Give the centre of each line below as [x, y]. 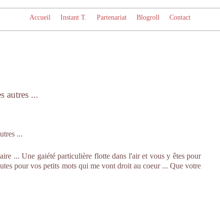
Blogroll [148, 17]
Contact [180, 17]
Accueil [40, 17]
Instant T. [74, 17]
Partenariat [112, 17]
